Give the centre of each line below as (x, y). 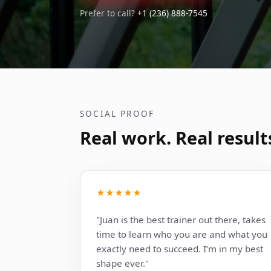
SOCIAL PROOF (117, 114)
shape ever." (122, 263)
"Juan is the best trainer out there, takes (181, 220)
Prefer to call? (109, 13)
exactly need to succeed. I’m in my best (179, 249)
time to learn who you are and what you (181, 234)
